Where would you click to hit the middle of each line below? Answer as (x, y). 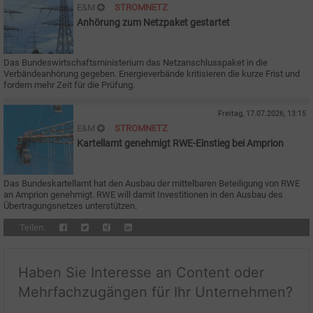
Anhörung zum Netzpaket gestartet (153, 23)
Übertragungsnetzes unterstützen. (70, 206)
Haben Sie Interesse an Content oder (141, 273)
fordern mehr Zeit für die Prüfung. (69, 85)
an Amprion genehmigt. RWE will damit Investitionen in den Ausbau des (143, 195)
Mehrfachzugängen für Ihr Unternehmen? (155, 292)
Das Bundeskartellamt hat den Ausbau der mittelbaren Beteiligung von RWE (152, 184)
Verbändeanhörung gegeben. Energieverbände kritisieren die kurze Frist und (152, 74)
